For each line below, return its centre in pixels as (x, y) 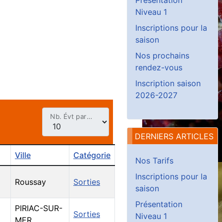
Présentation (159, 204)
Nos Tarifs (154, 160)
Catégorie (92, 155)
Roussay (30, 182)
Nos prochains (162, 55)
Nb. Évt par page (89, 116)
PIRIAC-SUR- (39, 208)
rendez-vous (159, 67)
